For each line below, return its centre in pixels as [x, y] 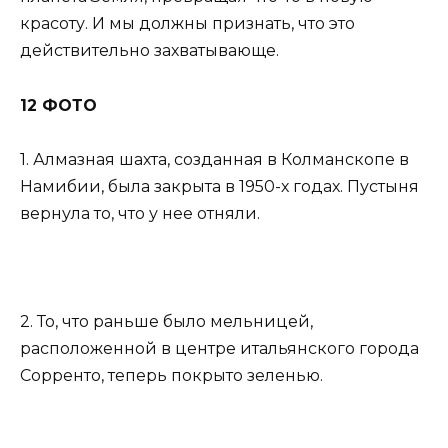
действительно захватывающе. [149, 51]
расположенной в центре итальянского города [219, 349]
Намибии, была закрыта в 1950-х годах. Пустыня [219, 186]
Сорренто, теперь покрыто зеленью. [171, 376]
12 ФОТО [58, 105]
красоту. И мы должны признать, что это [187, 24]
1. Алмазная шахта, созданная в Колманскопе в [214, 159]
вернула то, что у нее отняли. [140, 213]
